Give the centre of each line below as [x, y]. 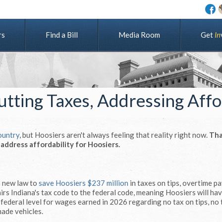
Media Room [139, 35]
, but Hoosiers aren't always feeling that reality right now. [114, 135]
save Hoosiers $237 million [83, 183]
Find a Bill [62, 35]
